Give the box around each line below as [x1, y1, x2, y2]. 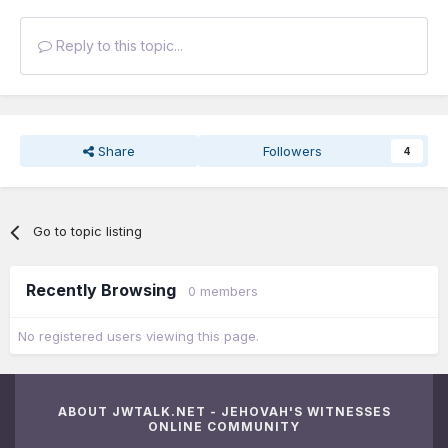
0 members [188, 283, 258, 300]
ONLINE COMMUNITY [148, 419, 300, 435]
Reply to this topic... [52, 37, 183, 55]
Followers [263, 143, 323, 160]
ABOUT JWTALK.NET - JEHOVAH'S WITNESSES [57, 404, 391, 420]
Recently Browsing [26, 280, 188, 301]
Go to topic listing [33, 223, 143, 240]
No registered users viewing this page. [18, 328, 259, 345]
